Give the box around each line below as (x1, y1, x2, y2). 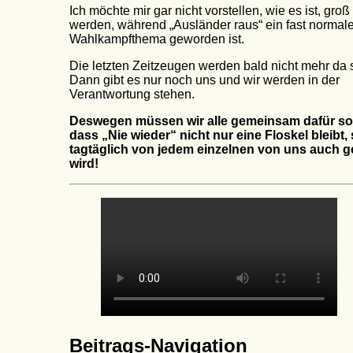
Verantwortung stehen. (69, 87, 195, 102)
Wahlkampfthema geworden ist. (69, 32, 244, 46)
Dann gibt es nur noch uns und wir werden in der (69, 73, 340, 87)
